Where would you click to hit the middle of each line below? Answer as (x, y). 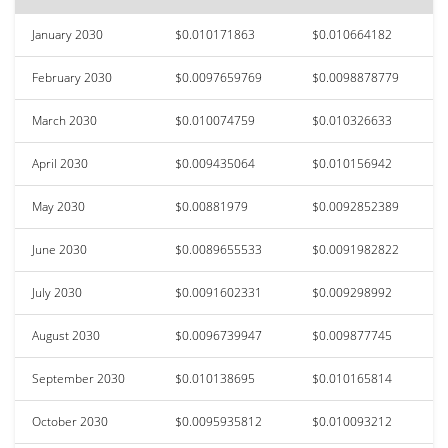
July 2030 (57, 292)
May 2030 (58, 206)
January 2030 (67, 34)
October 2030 (70, 421)
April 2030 (60, 163)
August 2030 (66, 335)
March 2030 (64, 120)
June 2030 (59, 249)
